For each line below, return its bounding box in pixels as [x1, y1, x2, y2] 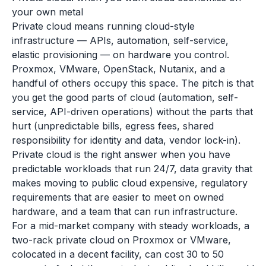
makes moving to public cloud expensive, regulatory [12, 177, 248, 189]
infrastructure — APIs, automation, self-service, [12, 34, 229, 46]
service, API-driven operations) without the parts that [12, 106, 253, 118]
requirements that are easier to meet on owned [12, 191, 224, 203]
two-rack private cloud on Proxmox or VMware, [12, 234, 231, 246]
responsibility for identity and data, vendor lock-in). [12, 134, 240, 146]
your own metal [12, 6, 83, 18]
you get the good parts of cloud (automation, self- [12, 91, 238, 103]
